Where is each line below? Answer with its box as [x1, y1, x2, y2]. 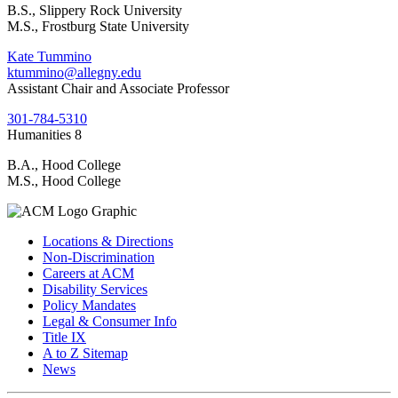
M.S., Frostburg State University [7, 18, 189, 34]
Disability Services [43, 281, 147, 297]
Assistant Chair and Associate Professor [7, 80, 229, 96]
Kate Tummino [7, 48, 92, 64]
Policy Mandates [43, 297, 136, 313]
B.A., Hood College [7, 156, 121, 172]
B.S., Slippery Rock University [7, 2, 182, 18]
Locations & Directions [43, 233, 173, 249]
